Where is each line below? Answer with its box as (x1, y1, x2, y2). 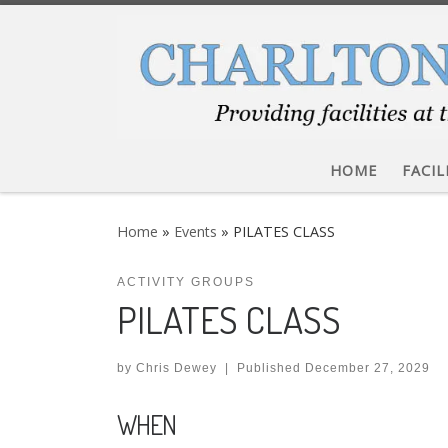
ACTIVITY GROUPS (117, 275, 255, 290)
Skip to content (27, 19, 130, 39)
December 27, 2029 (304, 361, 430, 376)
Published (236, 361, 305, 376)
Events (174, 222, 217, 242)
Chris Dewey (136, 361, 217, 376)
